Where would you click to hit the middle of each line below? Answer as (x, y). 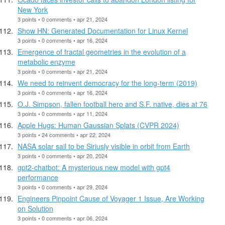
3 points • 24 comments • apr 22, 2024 (64, 134)
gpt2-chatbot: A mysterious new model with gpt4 (94, 167)
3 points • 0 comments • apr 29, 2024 (63, 187)
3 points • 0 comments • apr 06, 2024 (63, 218)
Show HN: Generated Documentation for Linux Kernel (103, 30)
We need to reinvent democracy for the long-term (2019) (107, 83)
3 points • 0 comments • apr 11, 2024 (63, 113)
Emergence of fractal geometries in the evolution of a (102, 51)
